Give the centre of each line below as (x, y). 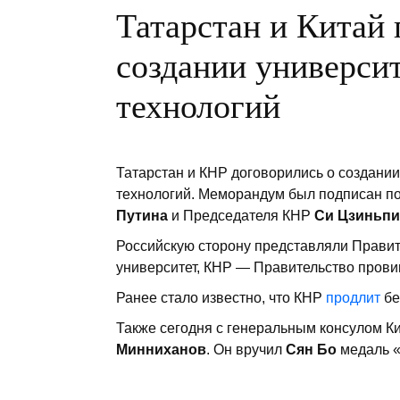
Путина (144, 216)
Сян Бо (311, 350)
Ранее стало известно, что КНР (221, 298)
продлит (353, 298)
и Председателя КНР (243, 216)
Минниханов (161, 350)
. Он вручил (246, 350)
